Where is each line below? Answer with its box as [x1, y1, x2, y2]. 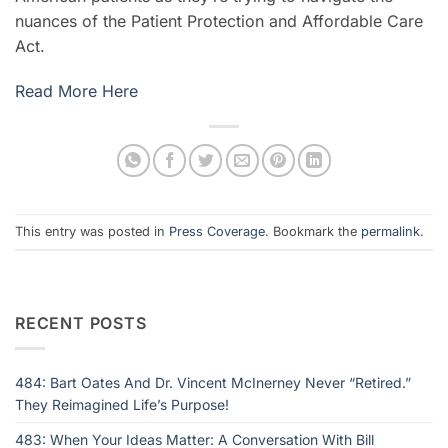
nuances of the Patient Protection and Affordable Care [15, 10, 423, 31]
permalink [361, 223, 420, 239]
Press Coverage [169, 223, 265, 239]
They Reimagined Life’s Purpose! [15, 395, 229, 413]
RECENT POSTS [15, 313, 147, 334]
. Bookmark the [265, 223, 361, 239]
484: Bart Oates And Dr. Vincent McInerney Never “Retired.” [15, 373, 411, 391]
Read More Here [15, 81, 138, 102]
